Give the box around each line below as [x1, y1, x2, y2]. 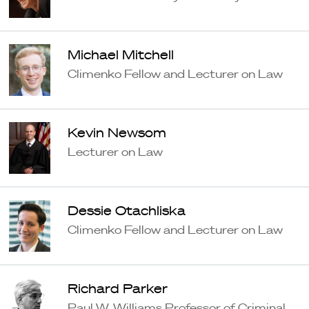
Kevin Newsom [67, 124, 166, 141]
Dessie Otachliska [67, 202, 186, 219]
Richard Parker [67, 280, 168, 297]
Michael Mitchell [67, 46, 174, 63]
